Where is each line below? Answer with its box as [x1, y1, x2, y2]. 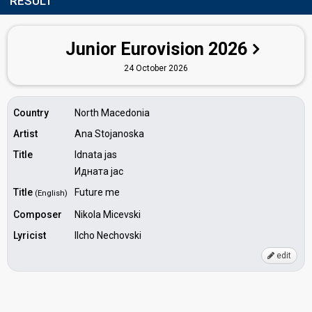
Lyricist [13, 230, 46, 241]
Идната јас [75, 166, 123, 177]
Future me [75, 187, 120, 198]
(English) [35, 189, 68, 198]
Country [13, 107, 49, 118]
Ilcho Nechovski [75, 230, 141, 241]
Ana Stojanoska [75, 128, 144, 139]
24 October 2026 [124, 63, 188, 73]
